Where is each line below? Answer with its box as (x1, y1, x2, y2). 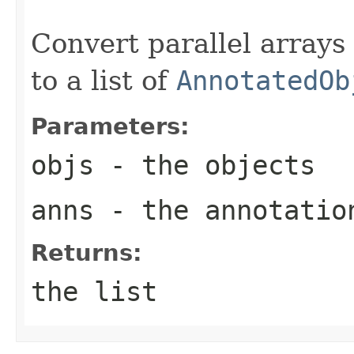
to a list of (31, 64, 176, 96)
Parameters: (31, 112, 190, 140)
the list (31, 275, 157, 307)
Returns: (31, 239, 142, 266)
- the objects (94, 149, 315, 181)
